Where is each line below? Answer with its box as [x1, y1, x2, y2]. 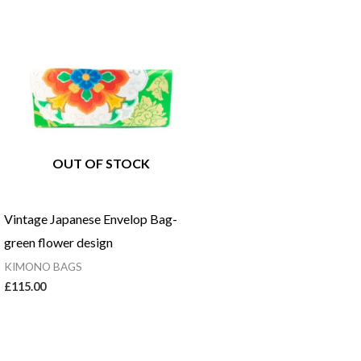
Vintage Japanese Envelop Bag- [3, 210, 177, 226]
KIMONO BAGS [3, 259, 82, 273]
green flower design [3, 234, 113, 250]
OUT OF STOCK [52, 155, 150, 171]
